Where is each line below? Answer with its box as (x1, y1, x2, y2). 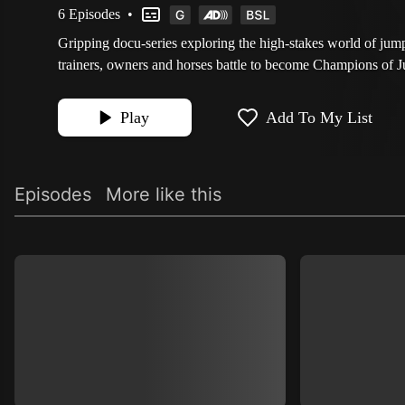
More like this (106, 184, 221, 205)
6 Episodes (58, 6, 120, 22)
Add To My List (266, 108, 372, 127)
